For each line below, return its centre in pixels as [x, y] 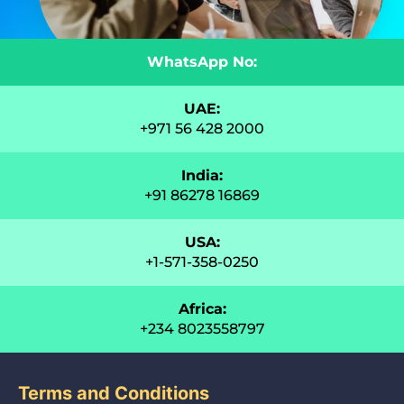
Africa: [202, 309]
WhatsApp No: [202, 62]
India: [202, 175]
